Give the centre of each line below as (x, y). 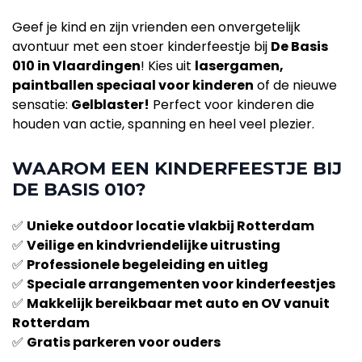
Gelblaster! (110, 105)
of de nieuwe (295, 86)
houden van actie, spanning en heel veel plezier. (163, 124)
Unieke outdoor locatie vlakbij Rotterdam (170, 226)
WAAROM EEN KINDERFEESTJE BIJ (177, 169)
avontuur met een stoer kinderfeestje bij (141, 47)
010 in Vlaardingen (76, 66)
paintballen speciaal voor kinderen (133, 86)
